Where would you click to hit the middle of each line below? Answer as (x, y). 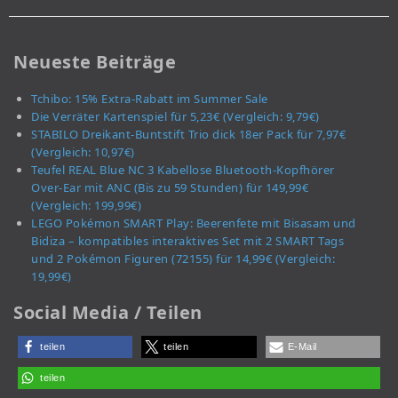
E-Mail (302, 347)
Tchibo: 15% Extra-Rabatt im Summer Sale (150, 99)
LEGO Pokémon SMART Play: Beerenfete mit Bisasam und (194, 223)
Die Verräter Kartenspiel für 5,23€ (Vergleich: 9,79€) (175, 117)
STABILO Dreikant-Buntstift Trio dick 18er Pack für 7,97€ (188, 135)
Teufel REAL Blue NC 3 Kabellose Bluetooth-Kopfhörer (183, 170)
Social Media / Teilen (108, 313)
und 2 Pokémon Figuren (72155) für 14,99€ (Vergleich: (183, 259)
